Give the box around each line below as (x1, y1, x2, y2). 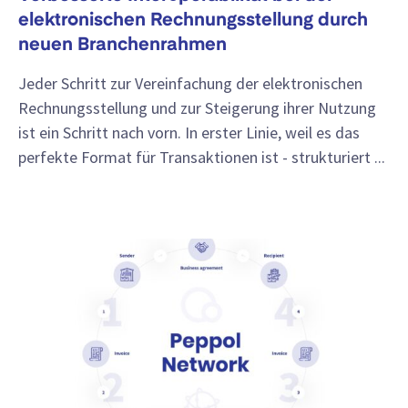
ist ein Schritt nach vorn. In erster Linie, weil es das (18, 121, 360, 143)
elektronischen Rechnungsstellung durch (18, 12, 368, 31)
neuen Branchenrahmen (18, 36, 227, 56)
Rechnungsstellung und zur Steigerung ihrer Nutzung (18, 97, 376, 118)
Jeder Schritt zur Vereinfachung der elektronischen (18, 72, 362, 94)
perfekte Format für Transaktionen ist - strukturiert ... (18, 146, 385, 168)
